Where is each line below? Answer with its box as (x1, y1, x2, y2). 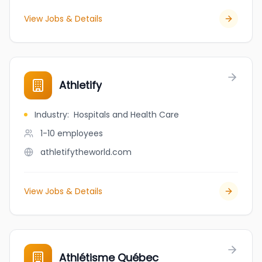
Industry (35, 109, 67, 120)
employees (57, 127, 103, 139)
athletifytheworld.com (40, 146, 132, 158)
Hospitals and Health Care (74, 109, 179, 120)
